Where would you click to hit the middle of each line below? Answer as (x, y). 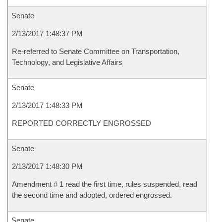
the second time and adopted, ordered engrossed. (92, 195)
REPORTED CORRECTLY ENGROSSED (82, 123)
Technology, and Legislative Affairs (67, 62)
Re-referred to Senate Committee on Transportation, (96, 51)
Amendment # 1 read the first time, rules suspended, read (105, 184)
